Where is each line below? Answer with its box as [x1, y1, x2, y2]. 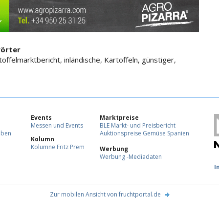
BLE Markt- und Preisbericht [100, 121, 175, 130]
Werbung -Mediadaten [100, 153, 162, 161]
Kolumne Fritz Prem [31, 143, 85, 152]
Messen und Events [31, 121, 83, 130]
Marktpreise [100, 113, 139, 122]
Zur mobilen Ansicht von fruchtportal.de [49, 190, 161, 199]
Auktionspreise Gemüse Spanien [100, 129, 189, 138]
